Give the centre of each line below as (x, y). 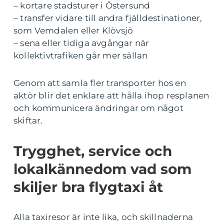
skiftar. (28, 120)
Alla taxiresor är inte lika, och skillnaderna (103, 217)
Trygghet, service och (93, 151)
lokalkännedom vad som (102, 169)
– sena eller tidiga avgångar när (81, 43)
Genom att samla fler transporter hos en (100, 83)
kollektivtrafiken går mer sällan (81, 55)
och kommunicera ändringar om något (98, 108)
